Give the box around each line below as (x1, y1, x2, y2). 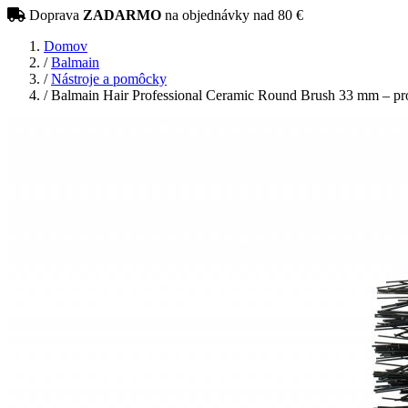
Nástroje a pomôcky (51, 71, 167, 87)
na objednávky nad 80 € (161, 7, 303, 23)
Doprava (29, 7, 83, 23)
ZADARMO (83, 7, 161, 23)
